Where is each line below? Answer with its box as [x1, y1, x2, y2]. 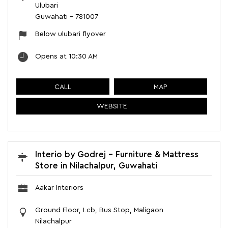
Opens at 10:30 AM [35, 52, 98, 60]
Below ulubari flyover [35, 30, 106, 38]
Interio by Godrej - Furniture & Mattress [35, 150, 198, 159]
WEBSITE [96, 103, 127, 110]
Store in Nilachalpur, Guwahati [35, 161, 157, 170]
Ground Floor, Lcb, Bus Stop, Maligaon [35, 207, 163, 214]
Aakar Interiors [35, 184, 83, 192]
